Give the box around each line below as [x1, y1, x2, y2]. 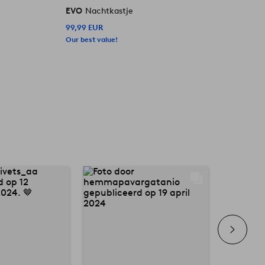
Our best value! [66, 34, 118, 44]
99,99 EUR [66, 22, 104, 32]
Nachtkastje [85, 5, 134, 16]
